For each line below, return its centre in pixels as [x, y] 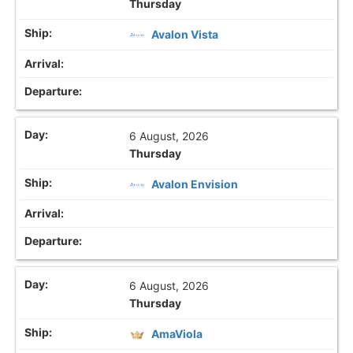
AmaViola [177, 333]
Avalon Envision [195, 184]
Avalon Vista [185, 34]
